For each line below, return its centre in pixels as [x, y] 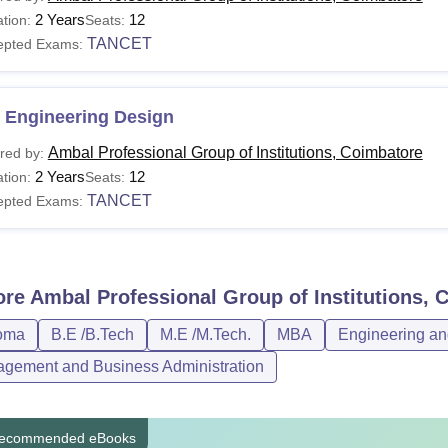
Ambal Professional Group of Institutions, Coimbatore [235, 152]
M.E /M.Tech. [205, 334]
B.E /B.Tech [92, 334]
